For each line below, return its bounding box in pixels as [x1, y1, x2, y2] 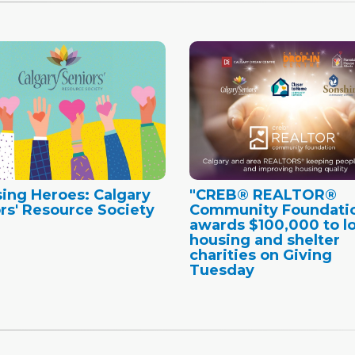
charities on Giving [189, 246, 332, 264]
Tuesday [189, 261, 254, 279]
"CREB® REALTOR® [189, 185, 337, 204]
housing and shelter [189, 231, 340, 249]
